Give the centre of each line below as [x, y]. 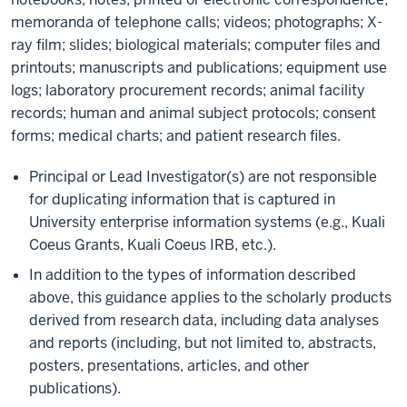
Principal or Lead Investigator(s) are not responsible [203, 177]
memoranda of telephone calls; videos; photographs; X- [197, 22]
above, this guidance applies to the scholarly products [210, 298]
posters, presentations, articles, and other [169, 366]
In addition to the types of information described [193, 275]
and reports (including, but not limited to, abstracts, [203, 343]
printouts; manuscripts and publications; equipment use [199, 68]
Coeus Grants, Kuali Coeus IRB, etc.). [153, 245]
